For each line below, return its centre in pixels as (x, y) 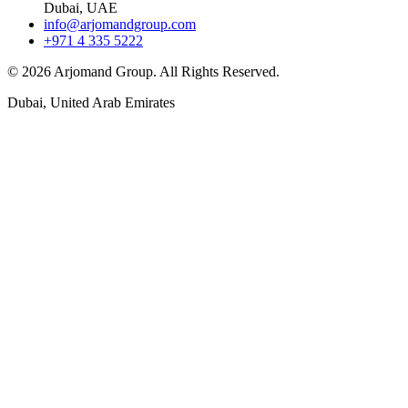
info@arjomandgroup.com (120, 24)
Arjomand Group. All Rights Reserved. (165, 71)
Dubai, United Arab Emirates (91, 102)
